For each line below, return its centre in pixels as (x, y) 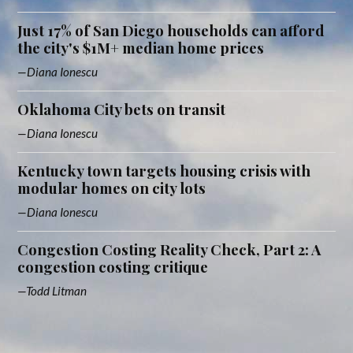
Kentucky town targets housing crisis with (164, 170)
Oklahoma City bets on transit (122, 109)
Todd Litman (57, 290)
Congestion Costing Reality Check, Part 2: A (169, 249)
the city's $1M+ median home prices (141, 47)
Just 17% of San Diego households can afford (171, 30)
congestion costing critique (113, 266)
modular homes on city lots (112, 188)
